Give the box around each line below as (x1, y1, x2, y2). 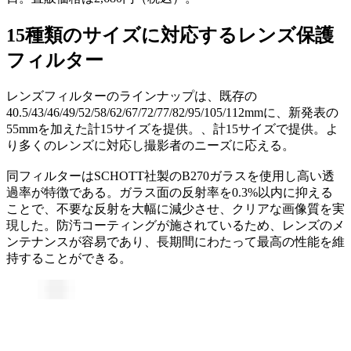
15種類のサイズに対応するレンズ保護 (6, 25, 334, 46)
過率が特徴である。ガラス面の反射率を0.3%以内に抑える (6, 186, 333, 200)
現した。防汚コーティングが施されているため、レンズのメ (6, 219, 345, 233)
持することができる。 (6, 251, 132, 266)
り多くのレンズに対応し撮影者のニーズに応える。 (6, 139, 295, 153)
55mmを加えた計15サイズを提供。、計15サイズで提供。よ (6, 122, 338, 136)
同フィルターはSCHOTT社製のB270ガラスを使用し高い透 (6, 169, 335, 183)
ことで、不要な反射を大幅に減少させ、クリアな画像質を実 (6, 202, 345, 216)
